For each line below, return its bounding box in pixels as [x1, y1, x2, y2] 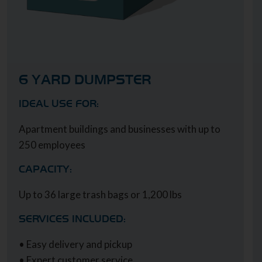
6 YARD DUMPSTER [18, 73, 151, 87]
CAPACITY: [18, 164, 72, 174]
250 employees [18, 138, 85, 151]
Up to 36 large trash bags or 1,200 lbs [18, 188, 182, 201]
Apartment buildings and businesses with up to [18, 122, 220, 135]
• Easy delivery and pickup [18, 237, 132, 250]
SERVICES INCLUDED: [18, 213, 126, 224]
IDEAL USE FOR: [18, 98, 99, 109]
